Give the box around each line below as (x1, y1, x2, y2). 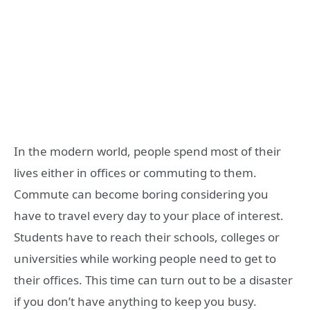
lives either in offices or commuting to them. (14, 164, 257, 181)
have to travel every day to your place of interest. (14, 207, 284, 224)
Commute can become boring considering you (14, 185, 268, 202)
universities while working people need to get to (14, 250, 276, 266)
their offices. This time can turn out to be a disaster (14, 271, 293, 288)
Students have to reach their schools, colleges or (14, 228, 280, 245)
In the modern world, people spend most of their (14, 143, 281, 159)
